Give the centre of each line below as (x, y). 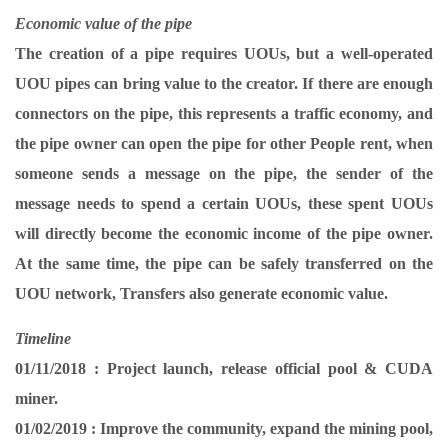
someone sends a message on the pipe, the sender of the (224, 173)
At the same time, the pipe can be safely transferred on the (224, 263)
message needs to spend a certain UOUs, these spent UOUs (224, 203)
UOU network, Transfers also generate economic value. (201, 293)
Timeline (43, 338)
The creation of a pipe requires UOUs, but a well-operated (224, 53)
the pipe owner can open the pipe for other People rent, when (224, 143)
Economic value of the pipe (103, 23)
